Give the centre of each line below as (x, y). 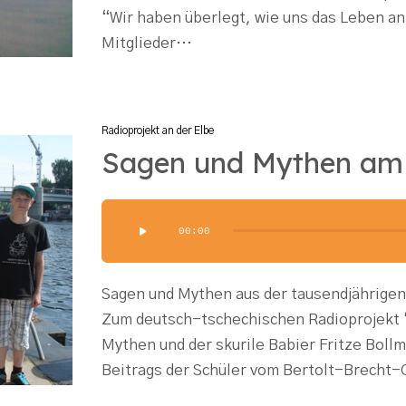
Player (123, 236)
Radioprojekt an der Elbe (158, 131)
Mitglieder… (147, 43)
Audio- (125, 211)
